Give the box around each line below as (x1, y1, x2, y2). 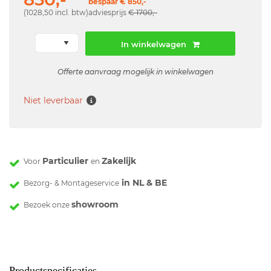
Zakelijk (102, 155, 136, 166)
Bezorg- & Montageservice (24, 178, 119, 188)
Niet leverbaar (24, 95, 83, 106)
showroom (71, 198, 119, 210)
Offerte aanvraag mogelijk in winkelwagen (57, 67, 214, 76)
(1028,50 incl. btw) (24, 8, 88, 18)
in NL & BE (119, 177, 167, 188)
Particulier (42, 155, 91, 166)
